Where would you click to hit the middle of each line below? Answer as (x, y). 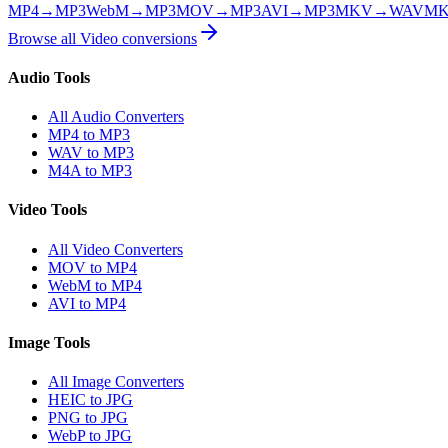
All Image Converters (116, 382)
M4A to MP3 (90, 171)
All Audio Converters (116, 117)
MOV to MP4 (92, 267)
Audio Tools (49, 77)
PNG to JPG (88, 418)
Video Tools (47, 210)
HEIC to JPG (90, 400)
